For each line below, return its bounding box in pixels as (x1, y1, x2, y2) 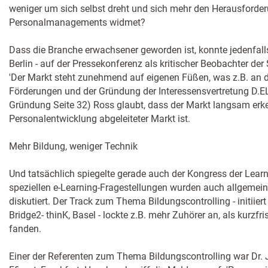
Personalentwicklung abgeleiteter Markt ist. (9, 113, 190, 124)
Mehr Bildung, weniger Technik (9, 141, 138, 152)
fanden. (9, 223, 41, 234)
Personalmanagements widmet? (9, 17, 145, 28)
